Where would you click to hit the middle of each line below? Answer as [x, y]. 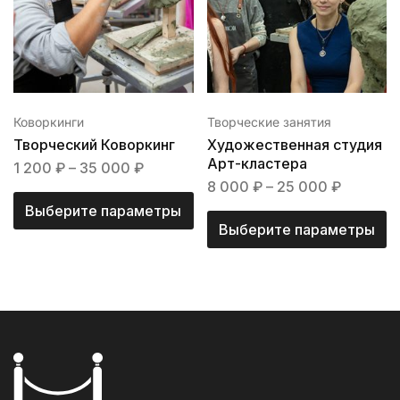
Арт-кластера [257, 164]
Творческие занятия [269, 122]
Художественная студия [294, 145]
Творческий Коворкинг [94, 145]
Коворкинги [49, 122]
